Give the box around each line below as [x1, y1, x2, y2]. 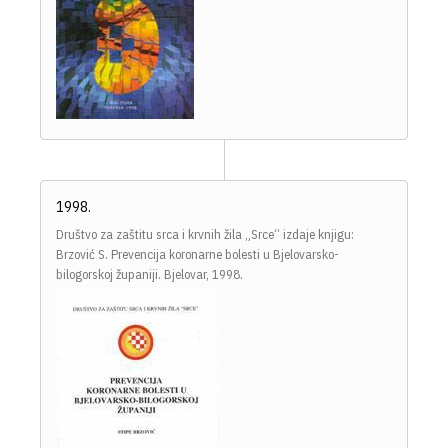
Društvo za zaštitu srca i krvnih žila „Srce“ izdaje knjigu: [56, 225, 354, 243]
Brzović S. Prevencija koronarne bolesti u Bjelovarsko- [56, 245, 339, 263]
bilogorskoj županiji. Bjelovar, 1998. [56, 265, 243, 283]
